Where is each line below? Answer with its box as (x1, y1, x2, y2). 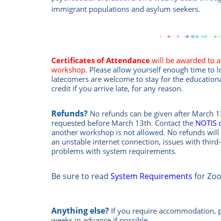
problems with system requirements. (51, 146, 177, 156)
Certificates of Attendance (51, 55, 150, 66)
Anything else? (51, 205, 111, 217)
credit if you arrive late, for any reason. (51, 83, 184, 94)
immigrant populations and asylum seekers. (51, 4, 201, 14)
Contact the (155, 118, 194, 128)
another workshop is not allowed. (51, 127, 168, 138)
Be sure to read (51, 171, 111, 182)
